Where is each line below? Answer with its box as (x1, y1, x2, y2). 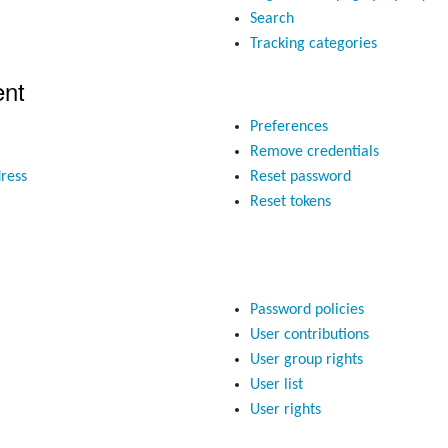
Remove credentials (249, 143, 379, 160)
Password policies (249, 301, 364, 318)
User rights (249, 401, 321, 418)
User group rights (249, 351, 363, 368)
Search (249, 11, 294, 28)
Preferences (249, 118, 328, 135)
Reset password (249, 168, 351, 185)
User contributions (249, 326, 369, 343)
